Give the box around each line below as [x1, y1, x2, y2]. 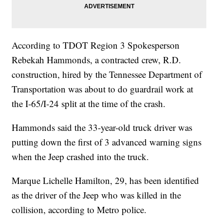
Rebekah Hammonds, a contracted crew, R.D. [12, 53, 182, 66]
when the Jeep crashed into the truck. [12, 150, 149, 163]
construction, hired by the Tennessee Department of [12, 68, 202, 80]
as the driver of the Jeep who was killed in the [12, 188, 182, 201]
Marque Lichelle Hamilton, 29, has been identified [12, 174, 200, 186]
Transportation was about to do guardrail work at [12, 82, 194, 95]
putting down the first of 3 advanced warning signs [12, 135, 202, 148]
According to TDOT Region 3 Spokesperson [12, 38, 180, 51]
